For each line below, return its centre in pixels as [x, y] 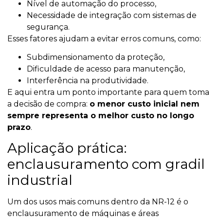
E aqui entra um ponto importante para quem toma [108, 92]
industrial [40, 180]
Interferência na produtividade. [88, 81]
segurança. [48, 27]
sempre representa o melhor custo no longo [101, 116]
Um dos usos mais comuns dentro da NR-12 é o [98, 202]
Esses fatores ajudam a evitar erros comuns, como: [104, 38]
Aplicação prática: [67, 148]
